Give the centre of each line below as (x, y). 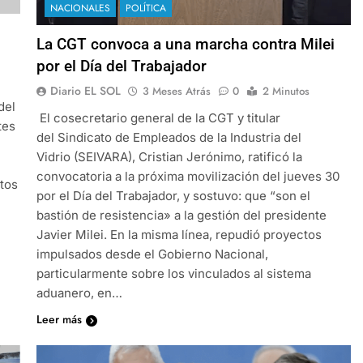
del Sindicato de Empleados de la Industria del (169, 137)
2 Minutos (286, 91)
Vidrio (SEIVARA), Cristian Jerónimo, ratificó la (169, 156)
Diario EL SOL (85, 90)
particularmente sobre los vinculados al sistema (173, 273)
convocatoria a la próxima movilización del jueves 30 (188, 176)
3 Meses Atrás (176, 91)
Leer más (59, 319)
